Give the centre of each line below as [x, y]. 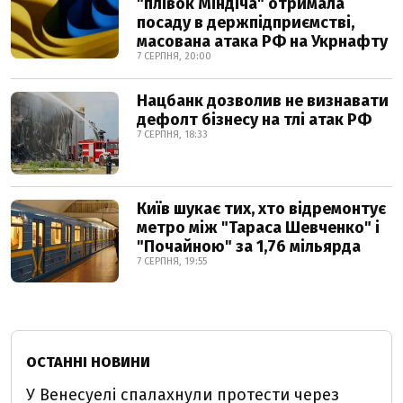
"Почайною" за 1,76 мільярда [249, 246]
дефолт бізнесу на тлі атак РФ [254, 120]
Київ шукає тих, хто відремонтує [261, 209]
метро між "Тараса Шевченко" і [258, 228]
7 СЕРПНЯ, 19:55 [172, 261]
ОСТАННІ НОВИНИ [88, 362]
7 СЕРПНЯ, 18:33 [172, 134]
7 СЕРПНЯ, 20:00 [174, 56]
